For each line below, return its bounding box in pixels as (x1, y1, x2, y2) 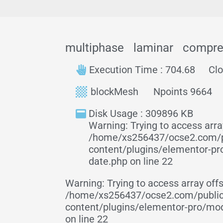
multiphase (65, 41, 124, 55)
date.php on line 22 (89, 155, 173, 167)
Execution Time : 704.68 (89, 64, 195, 76)
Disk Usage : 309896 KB (89, 108, 193, 119)
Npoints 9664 (153, 86, 212, 98)
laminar (133, 41, 173, 55)
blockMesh (91, 86, 138, 98)
